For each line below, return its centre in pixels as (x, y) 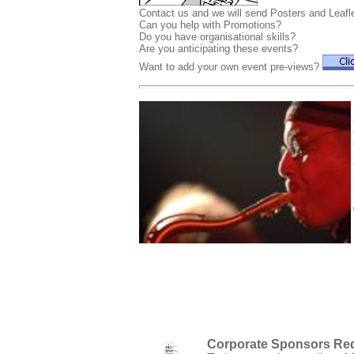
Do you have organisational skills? (217, 37)
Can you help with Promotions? (210, 25)
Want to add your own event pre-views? (231, 67)
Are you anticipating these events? (218, 49)
